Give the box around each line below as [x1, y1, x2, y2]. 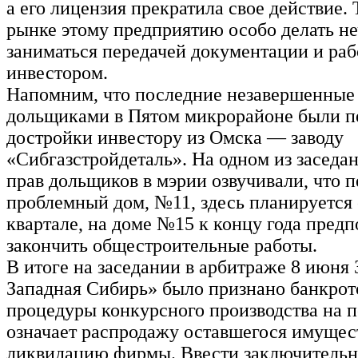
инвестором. [6, 62, 108, 83]
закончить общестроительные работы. [6, 234, 317, 256]
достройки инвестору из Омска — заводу [6, 126, 344, 148]
